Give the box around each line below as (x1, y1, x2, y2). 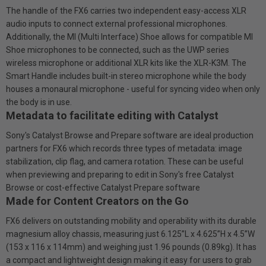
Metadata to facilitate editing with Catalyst (6, 109, 218, 122)
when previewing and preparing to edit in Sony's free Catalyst (6, 169, 234, 179)
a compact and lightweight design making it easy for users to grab (6, 255, 252, 265)
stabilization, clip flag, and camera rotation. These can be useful (6, 156, 243, 166)
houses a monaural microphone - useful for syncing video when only (6, 84, 260, 94)
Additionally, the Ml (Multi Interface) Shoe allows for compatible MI (6, 31, 253, 42)
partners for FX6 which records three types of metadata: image (6, 143, 242, 153)
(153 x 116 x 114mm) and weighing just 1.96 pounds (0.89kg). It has (6, 242, 256, 252)
